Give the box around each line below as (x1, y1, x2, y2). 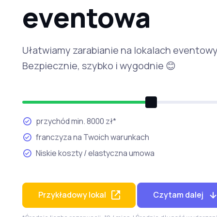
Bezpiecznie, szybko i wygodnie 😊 (22, 59, 176, 72)
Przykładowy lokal (38, 189, 106, 201)
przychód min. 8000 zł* (35, 115, 116, 126)
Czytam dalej (153, 189, 203, 201)
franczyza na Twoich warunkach (35, 131, 149, 142)
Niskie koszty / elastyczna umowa (35, 147, 155, 158)
